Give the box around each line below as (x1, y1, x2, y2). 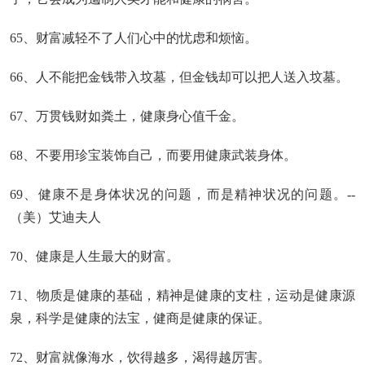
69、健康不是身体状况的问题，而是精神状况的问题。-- (10, 187, 355, 201)
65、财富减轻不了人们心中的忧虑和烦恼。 (10, 31, 257, 45)
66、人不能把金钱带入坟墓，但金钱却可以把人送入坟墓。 (10, 70, 349, 84)
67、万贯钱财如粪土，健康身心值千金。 (10, 109, 244, 123)
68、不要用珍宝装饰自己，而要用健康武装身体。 (10, 148, 297, 162)
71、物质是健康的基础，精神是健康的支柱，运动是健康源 (10, 288, 355, 302)
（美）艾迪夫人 (10, 210, 101, 224)
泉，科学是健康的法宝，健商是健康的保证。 (10, 311, 270, 325)
